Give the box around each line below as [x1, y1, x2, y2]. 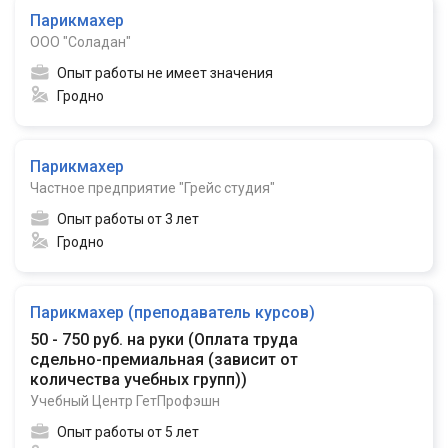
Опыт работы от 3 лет [57, 211, 199, 227]
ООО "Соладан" [30, 34, 131, 50]
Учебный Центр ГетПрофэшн [30, 393, 220, 409]
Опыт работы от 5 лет [57, 424, 199, 440]
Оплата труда [194, 330, 298, 349]
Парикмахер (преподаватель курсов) [30, 303, 315, 322]
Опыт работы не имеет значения [57, 65, 273, 81]
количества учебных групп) [30, 370, 241, 389]
